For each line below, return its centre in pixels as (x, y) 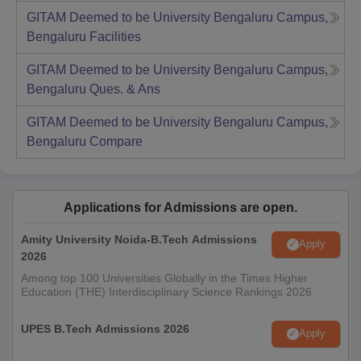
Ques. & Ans (125, 89)
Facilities (115, 36)
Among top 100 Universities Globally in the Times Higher (164, 278)
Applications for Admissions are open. (180, 207)
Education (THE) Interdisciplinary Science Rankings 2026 (166, 291)
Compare (116, 141)
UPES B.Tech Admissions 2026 (105, 328)
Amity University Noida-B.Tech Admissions (139, 239)
